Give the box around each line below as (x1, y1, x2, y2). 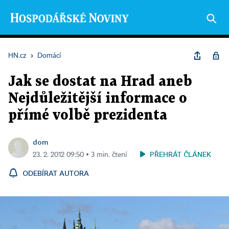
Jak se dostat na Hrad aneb (8, 75, 192, 88)
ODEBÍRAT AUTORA (22, 169, 89, 177)
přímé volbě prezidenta (8, 109, 167, 122)
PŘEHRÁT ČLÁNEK (150, 150, 211, 158)
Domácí (37, 52, 61, 59)
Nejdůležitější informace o (8, 92, 187, 105)
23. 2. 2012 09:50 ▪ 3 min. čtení (33, 151, 127, 158)
